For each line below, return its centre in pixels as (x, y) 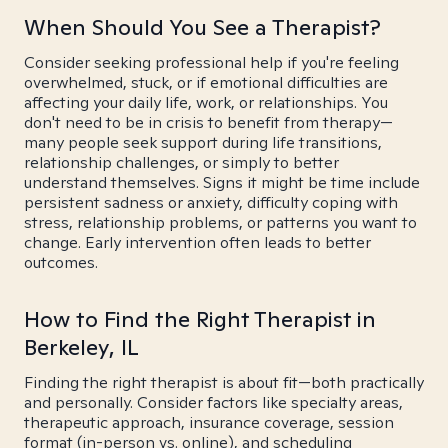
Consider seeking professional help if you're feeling (211, 62)
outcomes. (61, 262)
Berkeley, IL (81, 347)
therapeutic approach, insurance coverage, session (209, 422)
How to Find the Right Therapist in (200, 319)
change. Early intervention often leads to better (197, 242)
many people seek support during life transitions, (203, 142)
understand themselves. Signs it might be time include (222, 182)
